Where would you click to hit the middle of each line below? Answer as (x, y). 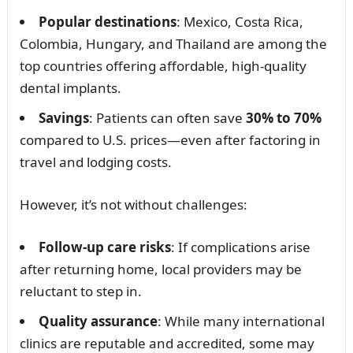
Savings (63, 117)
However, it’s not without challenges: (133, 204)
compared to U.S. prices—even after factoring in (170, 139)
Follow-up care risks (104, 247)
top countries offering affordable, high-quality (163, 65)
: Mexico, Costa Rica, (240, 21)
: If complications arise (240, 247)
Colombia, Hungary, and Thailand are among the (173, 43)
